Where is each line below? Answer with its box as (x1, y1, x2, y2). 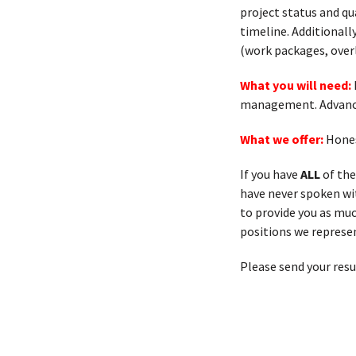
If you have (240, 166, 300, 182)
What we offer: (240, 131, 326, 147)
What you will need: (240, 77, 354, 93)
